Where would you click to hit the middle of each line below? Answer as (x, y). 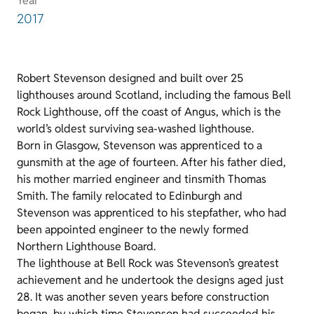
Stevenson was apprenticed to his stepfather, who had (152, 212)
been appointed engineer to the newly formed (133, 229)
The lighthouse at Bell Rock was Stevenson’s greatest (148, 263)
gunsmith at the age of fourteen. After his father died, (151, 162)
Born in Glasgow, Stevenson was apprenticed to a (139, 145)
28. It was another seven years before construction (143, 296)
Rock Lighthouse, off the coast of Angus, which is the (149, 111)
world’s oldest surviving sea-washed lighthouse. (135, 128)
